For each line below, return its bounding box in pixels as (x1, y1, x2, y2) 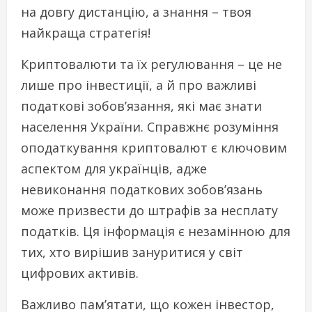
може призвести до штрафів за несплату (21, 201, 278, 219)
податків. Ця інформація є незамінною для (21, 222, 290, 240)
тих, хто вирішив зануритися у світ (21, 243, 243, 260)
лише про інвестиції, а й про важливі (21, 76, 256, 93)
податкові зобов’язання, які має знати (21, 97, 262, 114)
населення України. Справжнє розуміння (21, 118, 279, 135)
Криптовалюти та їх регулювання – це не (21, 55, 282, 72)
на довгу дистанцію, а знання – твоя (21, 3, 251, 20)
